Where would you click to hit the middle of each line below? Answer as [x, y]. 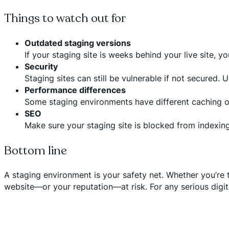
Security [41, 67]
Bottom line [36, 150]
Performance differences [75, 90]
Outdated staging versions [78, 43]
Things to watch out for [65, 18]
